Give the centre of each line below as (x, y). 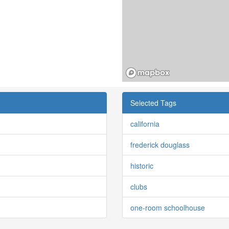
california (145, 123)
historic (142, 165)
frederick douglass (160, 144)
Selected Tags (153, 102)
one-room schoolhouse (168, 207)
